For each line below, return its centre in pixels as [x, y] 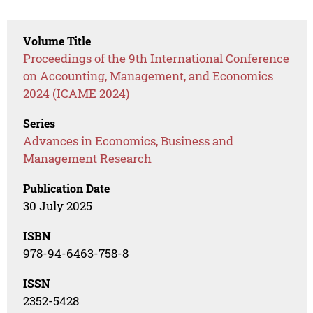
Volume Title [57, 41]
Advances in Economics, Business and [129, 141]
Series [39, 124]
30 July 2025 [58, 206]
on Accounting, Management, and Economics [148, 76]
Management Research [88, 159]
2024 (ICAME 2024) [77, 94]
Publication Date [67, 189]
